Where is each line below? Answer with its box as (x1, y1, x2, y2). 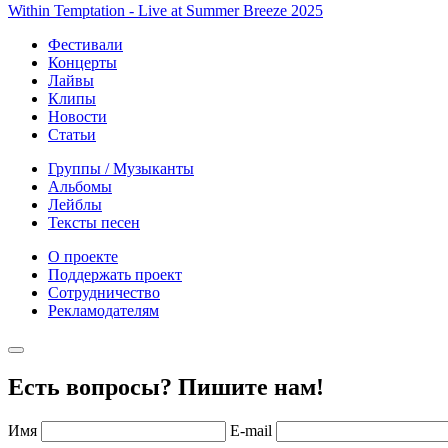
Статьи (48, 125, 96, 143)
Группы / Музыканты (48, 159, 194, 177)
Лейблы (48, 195, 102, 213)
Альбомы (48, 177, 112, 195)
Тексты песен (48, 213, 140, 231)
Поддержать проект (48, 265, 182, 283)
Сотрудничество (48, 283, 160, 301)
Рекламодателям (48, 301, 159, 319)
